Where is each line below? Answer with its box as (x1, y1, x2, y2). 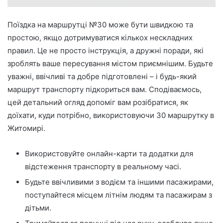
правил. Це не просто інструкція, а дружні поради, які (7, 45, 204, 55)
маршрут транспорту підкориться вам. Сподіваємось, (7, 84, 202, 94)
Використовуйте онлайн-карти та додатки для (25, 148, 193, 158)
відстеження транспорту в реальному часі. (25, 161, 181, 171)
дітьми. (25, 203, 51, 213)
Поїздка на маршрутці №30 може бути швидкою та (7, 19, 193, 29)
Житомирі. (7, 123, 45, 133)
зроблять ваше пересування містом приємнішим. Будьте (7, 58, 213, 68)
